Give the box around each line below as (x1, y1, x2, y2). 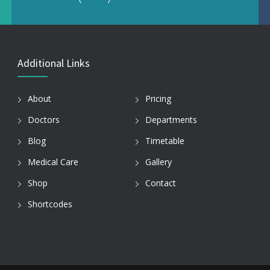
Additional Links (17, 56, 90, 70)
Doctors (28, 114, 60, 126)
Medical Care (28, 156, 78, 168)
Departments (145, 114, 197, 126)
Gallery (145, 156, 172, 168)
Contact (145, 177, 176, 189)
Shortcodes (28, 198, 72, 210)
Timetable (145, 135, 184, 147)
